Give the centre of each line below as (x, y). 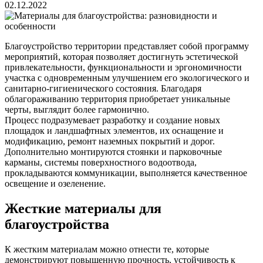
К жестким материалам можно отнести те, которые (107, 249)
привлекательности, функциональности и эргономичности (123, 67)
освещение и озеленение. (55, 183)
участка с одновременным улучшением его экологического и (127, 77)
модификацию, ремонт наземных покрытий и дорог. (110, 141)
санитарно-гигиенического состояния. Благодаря (103, 88)
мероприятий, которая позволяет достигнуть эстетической (122, 56)
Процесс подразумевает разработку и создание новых (112, 120)
